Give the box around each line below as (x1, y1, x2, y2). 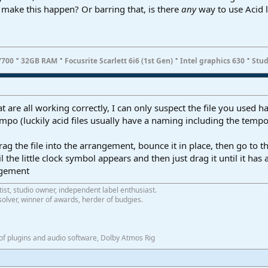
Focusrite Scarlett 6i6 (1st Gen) (63, 55, 175, 66)
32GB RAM (19, 55, 59, 66)
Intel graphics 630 (178, 55, 246, 66)
